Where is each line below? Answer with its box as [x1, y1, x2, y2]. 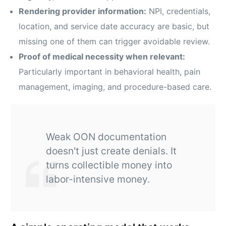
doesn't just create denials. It [46, 145, 177, 157]
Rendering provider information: [19, 6, 147, 17]
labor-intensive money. [46, 173, 150, 186]
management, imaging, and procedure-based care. [19, 82, 212, 92]
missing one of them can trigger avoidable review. [19, 36, 210, 47]
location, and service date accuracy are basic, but [19, 21, 210, 32]
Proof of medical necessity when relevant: [19, 51, 186, 62]
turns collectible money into [46, 159, 173, 172]
